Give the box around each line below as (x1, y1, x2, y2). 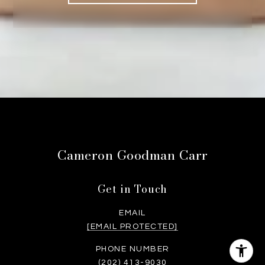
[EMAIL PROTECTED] (87, 222, 178, 231)
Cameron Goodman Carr (57, 145, 208, 165)
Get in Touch (98, 181, 167, 197)
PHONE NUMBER (95, 245, 170, 253)
